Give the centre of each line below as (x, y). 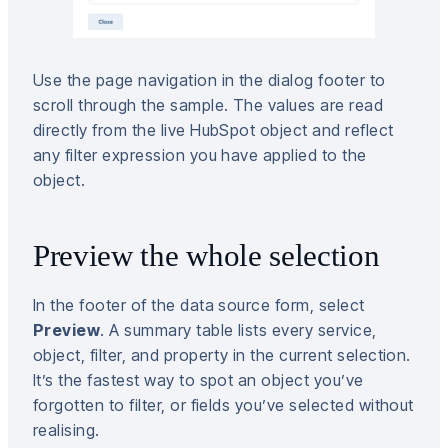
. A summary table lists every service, (238, 330)
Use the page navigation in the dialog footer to (209, 80)
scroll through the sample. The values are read (208, 105)
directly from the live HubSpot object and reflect (213, 130)
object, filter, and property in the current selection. (222, 355)
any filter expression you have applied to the (200, 155)
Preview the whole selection (206, 256)
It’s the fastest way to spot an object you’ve (198, 380)
